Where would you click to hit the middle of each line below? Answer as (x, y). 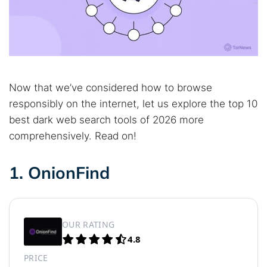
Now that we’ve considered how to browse (111, 88)
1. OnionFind (59, 173)
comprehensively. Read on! (73, 136)
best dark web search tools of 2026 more (106, 120)
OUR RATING (89, 224)
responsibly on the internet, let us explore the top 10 (133, 104)
